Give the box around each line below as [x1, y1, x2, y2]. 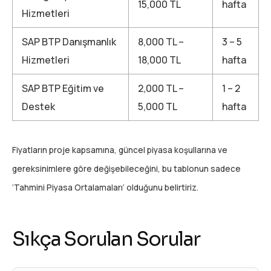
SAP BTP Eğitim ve [22, 82, 104, 96]
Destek [22, 100, 55, 114]
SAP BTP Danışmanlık [22, 35, 116, 49]
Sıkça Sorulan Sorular [12, 227, 200, 252]
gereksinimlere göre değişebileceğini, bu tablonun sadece [12, 163, 241, 175]
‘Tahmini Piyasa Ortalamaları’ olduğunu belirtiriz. [12, 182, 198, 194]
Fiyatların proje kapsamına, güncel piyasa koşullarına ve [12, 145, 227, 156]
